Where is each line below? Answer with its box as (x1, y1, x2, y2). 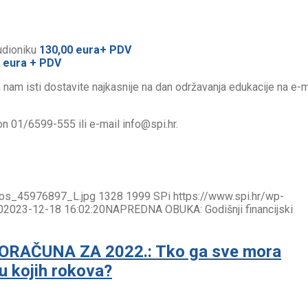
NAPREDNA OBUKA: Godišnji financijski (105, 202, 293, 216)
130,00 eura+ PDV (39, 43, 131, 56)
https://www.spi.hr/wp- (173, 189, 284, 203)
